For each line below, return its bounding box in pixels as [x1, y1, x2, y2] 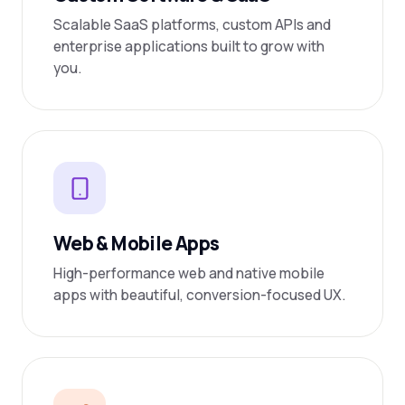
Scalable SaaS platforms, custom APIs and [53, 14, 331, 34]
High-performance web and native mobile [53, 263, 325, 283]
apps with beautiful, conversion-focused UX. [53, 285, 345, 305]
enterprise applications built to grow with [53, 36, 325, 56]
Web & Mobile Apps [53, 231, 220, 256]
